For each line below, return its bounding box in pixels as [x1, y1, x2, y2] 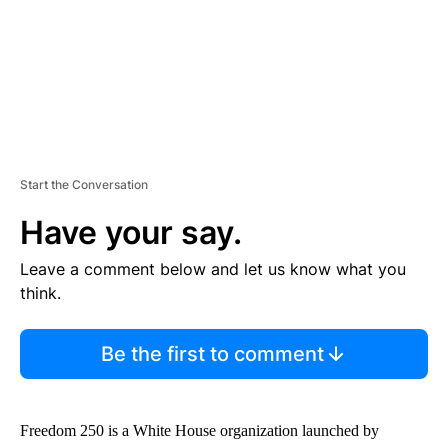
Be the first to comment [100, 342, 324, 367]
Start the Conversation [20, 177, 148, 193]
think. [20, 283, 61, 304]
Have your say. [20, 213, 242, 253]
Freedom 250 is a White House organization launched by [20, 422, 379, 440]
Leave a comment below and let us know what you [20, 259, 406, 280]
